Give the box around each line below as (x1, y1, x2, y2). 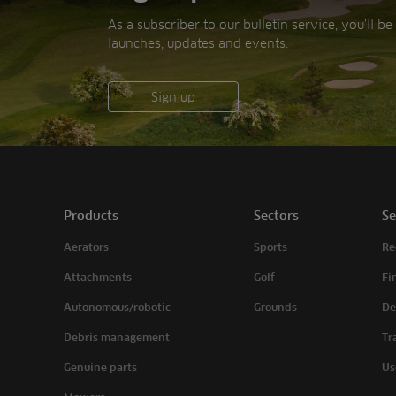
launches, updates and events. (108, 35, 288, 50)
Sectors (253, 209, 299, 223)
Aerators (64, 241, 109, 254)
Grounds (253, 301, 297, 314)
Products (64, 209, 118, 223)
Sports (253, 241, 287, 254)
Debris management (64, 331, 170, 344)
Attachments (64, 271, 132, 284)
